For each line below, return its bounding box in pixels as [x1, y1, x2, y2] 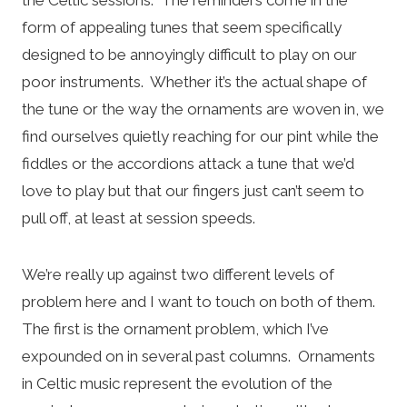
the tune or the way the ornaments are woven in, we [22, 99, 384, 118]
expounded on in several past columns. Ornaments [22, 346, 375, 365]
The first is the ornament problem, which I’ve [22, 319, 329, 338]
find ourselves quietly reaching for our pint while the [22, 126, 379, 145]
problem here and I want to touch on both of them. [22, 292, 379, 311]
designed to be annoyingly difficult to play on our [22, 45, 357, 64]
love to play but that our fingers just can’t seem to [22, 181, 364, 200]
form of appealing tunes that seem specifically [22, 17, 342, 36]
